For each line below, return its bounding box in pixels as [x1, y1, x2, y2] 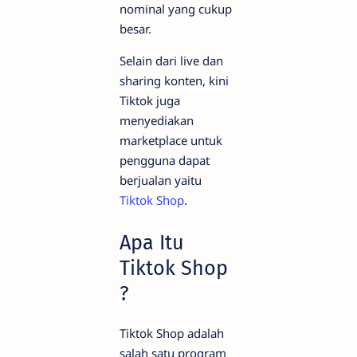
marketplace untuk [120, 132, 222, 149]
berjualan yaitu [120, 172, 202, 189]
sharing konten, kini [120, 73, 229, 89]
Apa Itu [120, 230, 184, 256]
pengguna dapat [120, 152, 210, 169]
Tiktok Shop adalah [120, 325, 224, 342]
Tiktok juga [120, 92, 180, 109]
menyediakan [120, 112, 194, 129]
